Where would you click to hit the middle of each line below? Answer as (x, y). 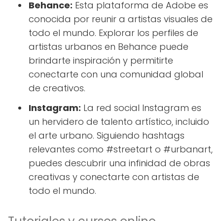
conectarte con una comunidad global (116, 74)
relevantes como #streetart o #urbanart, (121, 149)
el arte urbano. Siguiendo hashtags (107, 135)
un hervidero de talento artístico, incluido (119, 122)
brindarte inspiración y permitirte (101, 60)
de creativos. (57, 88)
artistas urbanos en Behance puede (109, 47)
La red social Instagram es (141, 108)
